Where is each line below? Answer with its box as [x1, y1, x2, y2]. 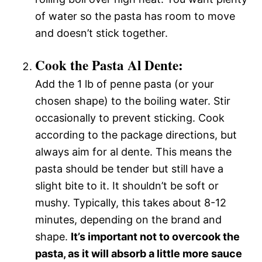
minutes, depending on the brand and [35, 213, 222, 226]
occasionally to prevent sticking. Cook [35, 112, 225, 124]
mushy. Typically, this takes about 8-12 [35, 196, 226, 209]
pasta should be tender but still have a [35, 163, 223, 175]
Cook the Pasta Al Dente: [35, 55, 183, 75]
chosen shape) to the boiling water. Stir [35, 95, 230, 107]
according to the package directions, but [35, 129, 237, 141]
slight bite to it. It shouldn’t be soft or [35, 180, 219, 192]
